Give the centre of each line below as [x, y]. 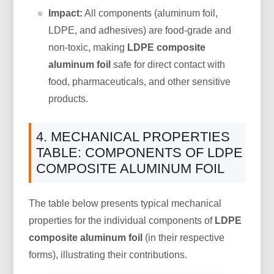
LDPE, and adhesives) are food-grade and [140, 30]
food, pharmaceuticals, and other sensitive [140, 81]
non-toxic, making [88, 47]
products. [68, 98]
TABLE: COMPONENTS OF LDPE [140, 152]
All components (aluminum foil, [150, 13]
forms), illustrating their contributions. [108, 254]
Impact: [66, 13]
